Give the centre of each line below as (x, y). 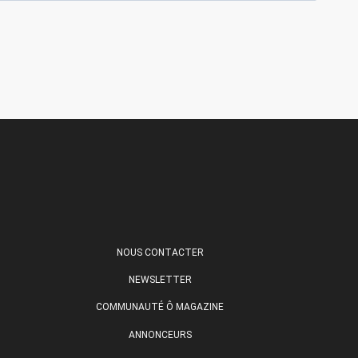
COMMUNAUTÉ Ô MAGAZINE (160, 307)
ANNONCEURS (160, 334)
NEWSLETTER (160, 280)
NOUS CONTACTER (160, 252)
